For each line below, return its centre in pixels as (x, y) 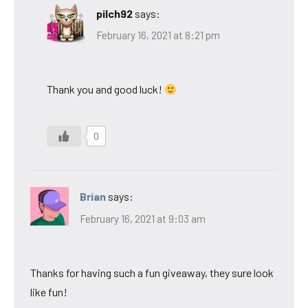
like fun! (49, 291)
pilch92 (114, 13)
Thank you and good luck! (106, 89)
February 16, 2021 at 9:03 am (143, 218)
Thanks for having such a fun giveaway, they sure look (152, 272)
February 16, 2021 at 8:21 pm (158, 35)
